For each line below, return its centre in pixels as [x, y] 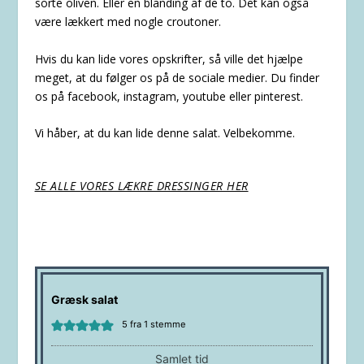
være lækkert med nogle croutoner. [128, 22]
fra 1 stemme [156, 325]
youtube [204, 96]
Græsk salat [84, 300]
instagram [149, 96]
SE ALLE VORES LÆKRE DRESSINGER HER [141, 186]
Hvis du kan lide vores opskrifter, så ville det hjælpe [169, 58]
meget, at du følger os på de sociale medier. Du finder [177, 77]
